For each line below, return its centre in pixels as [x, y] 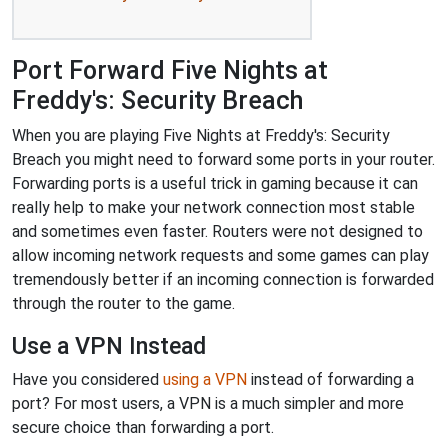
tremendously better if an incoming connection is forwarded [223, 279]
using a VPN [205, 379]
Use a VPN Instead [109, 345]
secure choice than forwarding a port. [143, 427]
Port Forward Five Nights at [170, 70]
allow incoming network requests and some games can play [220, 255]
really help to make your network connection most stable [213, 207]
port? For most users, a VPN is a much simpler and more [208, 403]
